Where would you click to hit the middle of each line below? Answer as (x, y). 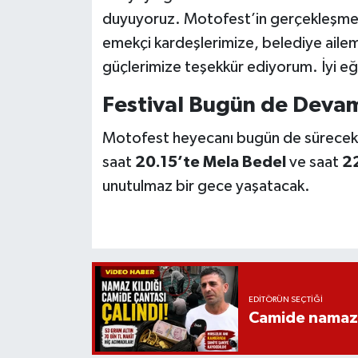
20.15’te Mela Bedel (210, 162)
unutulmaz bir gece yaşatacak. (206, 186)
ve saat (314, 162)
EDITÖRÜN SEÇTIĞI (285, 300)
